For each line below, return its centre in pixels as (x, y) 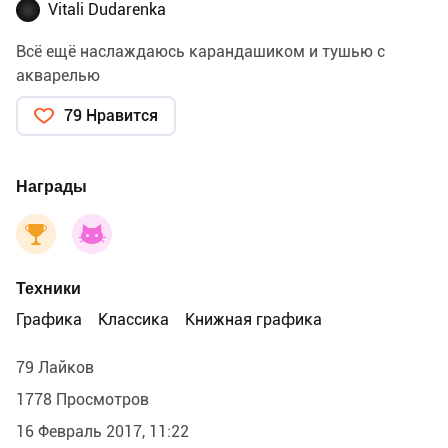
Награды (51, 186)
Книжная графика (253, 319)
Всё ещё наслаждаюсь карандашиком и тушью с (200, 51)
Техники (48, 288)
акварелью (58, 75)
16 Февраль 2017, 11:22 (102, 431)
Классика (133, 319)
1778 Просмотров (82, 399)
